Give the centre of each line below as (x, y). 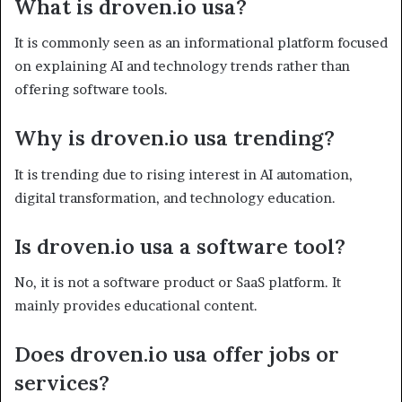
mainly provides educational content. (136, 306)
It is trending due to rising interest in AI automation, (184, 174)
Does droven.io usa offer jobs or (177, 354)
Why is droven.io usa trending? (175, 138)
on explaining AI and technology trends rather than (182, 66)
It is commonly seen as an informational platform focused (201, 43)
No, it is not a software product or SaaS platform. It (178, 283)
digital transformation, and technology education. (175, 197)
